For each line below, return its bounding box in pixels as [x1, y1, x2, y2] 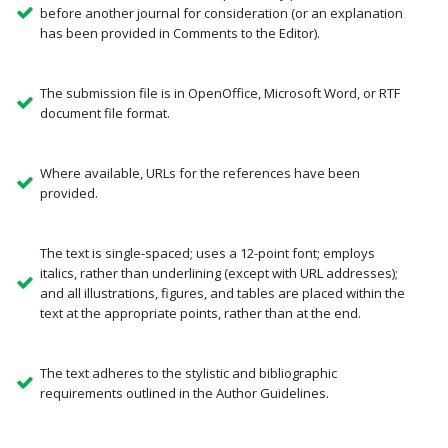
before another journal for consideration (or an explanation [40, 4, 403, 22]
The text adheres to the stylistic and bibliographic [40, 364, 337, 382]
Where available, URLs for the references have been [40, 164, 360, 182]
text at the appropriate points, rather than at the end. [40, 304, 361, 322]
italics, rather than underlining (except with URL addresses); [40, 264, 398, 282]
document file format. [40, 104, 170, 122]
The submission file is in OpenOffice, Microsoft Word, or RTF [40, 84, 400, 102]
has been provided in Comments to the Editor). [40, 24, 320, 42]
